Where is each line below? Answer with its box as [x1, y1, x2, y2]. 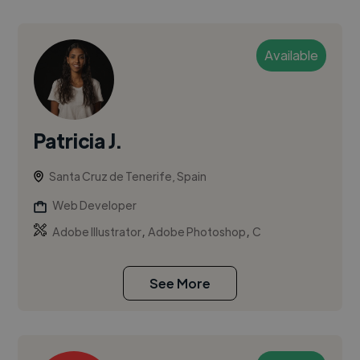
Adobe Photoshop [148, 224, 247, 239]
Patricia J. [34, 128, 122, 153]
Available [264, 47, 318, 64]
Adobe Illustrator [52, 224, 142, 239]
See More [149, 275, 211, 292]
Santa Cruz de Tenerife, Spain [49, 169, 207, 184]
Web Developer [52, 198, 137, 213]
